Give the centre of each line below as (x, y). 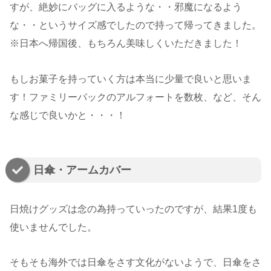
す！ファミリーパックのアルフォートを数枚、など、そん (135, 97)
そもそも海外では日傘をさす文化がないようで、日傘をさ (135, 263)
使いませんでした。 (53, 227)
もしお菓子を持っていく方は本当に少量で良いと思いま (131, 79)
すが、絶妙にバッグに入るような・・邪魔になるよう (126, 7)
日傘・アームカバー (82, 170)
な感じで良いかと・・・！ (68, 115)
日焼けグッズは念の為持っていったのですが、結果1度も (133, 209)
